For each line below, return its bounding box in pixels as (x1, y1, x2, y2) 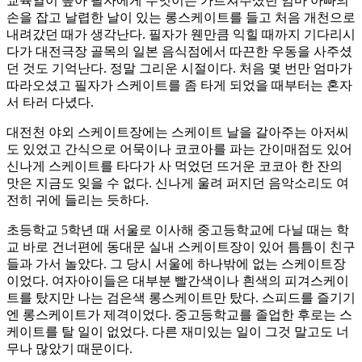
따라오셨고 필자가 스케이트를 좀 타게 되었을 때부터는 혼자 (6, 78, 352, 93)
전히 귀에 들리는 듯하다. (6, 193, 149, 208)
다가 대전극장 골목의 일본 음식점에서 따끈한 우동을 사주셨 (6, 44, 352, 59)
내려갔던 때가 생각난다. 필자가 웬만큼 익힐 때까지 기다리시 (6, 27, 356, 42)
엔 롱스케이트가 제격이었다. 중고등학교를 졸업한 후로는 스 (6, 308, 352, 322)
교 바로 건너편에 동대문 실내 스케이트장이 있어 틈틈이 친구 (6, 240, 356, 255)
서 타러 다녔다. (6, 95, 94, 110)
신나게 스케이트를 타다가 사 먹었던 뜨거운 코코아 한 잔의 (6, 159, 343, 174)
